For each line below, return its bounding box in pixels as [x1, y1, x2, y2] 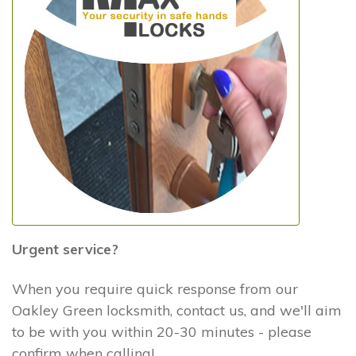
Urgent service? [12, 240, 118, 259]
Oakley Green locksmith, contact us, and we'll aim [12, 300, 342, 319]
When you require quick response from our [12, 279, 298, 298]
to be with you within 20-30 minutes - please [12, 322, 311, 341]
